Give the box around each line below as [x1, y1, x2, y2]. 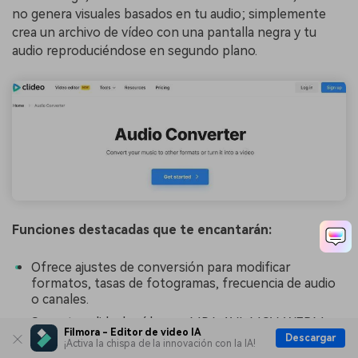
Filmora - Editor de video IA [64, 327, 201, 338]
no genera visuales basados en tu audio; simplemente [12, 6, 326, 22]
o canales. [31, 291, 89, 307]
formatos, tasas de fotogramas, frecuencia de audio [31, 275, 336, 291]
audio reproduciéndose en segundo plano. [12, 43, 257, 59]
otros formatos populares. [31, 331, 189, 347]
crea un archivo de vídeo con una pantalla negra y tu [12, 25, 316, 41]
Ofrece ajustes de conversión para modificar [31, 259, 291, 275]
